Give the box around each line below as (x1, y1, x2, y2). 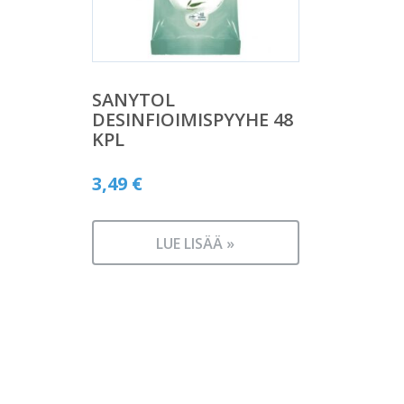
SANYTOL (92, 87, 175, 112)
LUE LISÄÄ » (156, 234, 235, 253)
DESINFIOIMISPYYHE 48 (92, 106, 293, 132)
